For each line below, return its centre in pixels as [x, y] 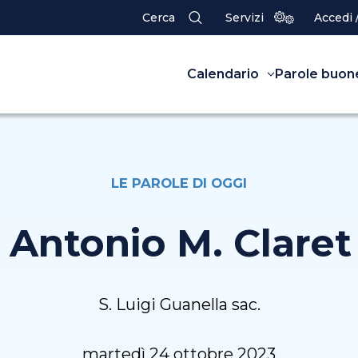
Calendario [223, 74]
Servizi [245, 18]
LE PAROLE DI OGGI [179, 183]
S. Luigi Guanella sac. [179, 305]
